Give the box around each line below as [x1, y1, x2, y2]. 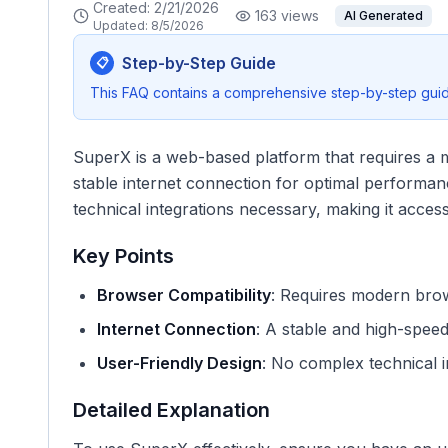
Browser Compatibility [97, 285, 271, 305]
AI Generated [344, 8, 423, 23]
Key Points [73, 244, 174, 268]
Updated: [93, 18, 151, 33]
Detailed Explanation [73, 398, 270, 422]
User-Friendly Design [97, 353, 262, 373]
